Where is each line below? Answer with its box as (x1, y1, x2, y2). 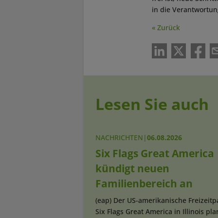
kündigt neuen (95, 161, 169, 175)
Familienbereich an (95, 176, 193, 190)
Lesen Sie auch (95, 93, 209, 114)
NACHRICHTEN (95, 132, 143, 142)
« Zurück (152, 22, 180, 32)
